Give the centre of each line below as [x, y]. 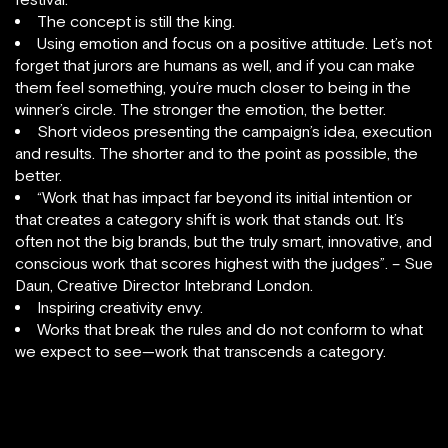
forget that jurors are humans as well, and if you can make [215, 65]
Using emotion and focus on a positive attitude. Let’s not [234, 43]
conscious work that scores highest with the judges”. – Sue [224, 263]
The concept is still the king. [136, 21]
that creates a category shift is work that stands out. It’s [209, 219]
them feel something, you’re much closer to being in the [213, 87]
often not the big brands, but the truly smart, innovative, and [223, 241]
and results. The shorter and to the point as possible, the [216, 153]
